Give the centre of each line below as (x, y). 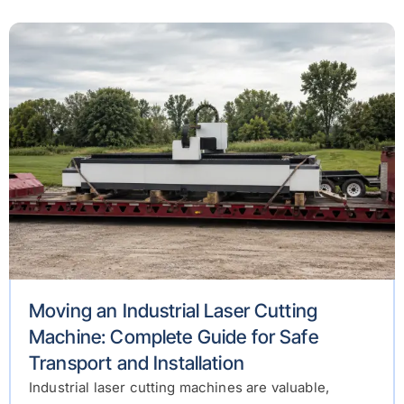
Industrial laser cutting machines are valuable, (179, 388)
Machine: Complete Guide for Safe (174, 337)
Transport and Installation (137, 363)
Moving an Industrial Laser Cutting (174, 311)
